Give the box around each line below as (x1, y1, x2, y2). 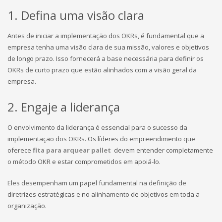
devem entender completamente (112, 146, 213, 155)
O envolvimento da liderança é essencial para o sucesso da (7, 123, 187, 132)
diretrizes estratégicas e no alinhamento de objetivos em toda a (7, 190, 200, 199)
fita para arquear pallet (33, 146, 111, 155)
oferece (7, 146, 33, 155)
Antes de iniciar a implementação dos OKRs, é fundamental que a (7, 31, 204, 40)
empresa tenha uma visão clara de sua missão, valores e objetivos (7, 43, 209, 52)
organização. (7, 201, 47, 210)
